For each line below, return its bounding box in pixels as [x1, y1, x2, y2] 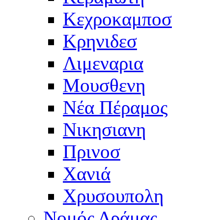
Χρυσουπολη [63, 185, 164, 206]
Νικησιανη [63, 118, 146, 140]
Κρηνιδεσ [63, 30, 137, 52]
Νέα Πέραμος [63, 96, 167, 118]
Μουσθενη [63, 74, 145, 96]
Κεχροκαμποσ [63, 8, 172, 29]
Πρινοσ [63, 140, 120, 162]
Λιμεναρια [63, 52, 143, 74]
